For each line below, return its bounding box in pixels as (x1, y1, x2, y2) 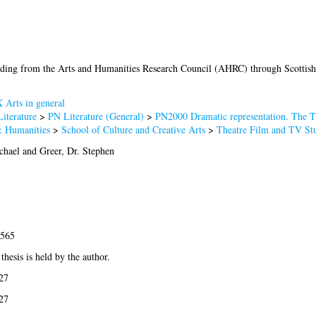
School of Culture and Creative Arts (61, 123, 205, 137)
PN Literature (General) (47, 109, 144, 123)
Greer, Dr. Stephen (39, 144, 114, 158)
